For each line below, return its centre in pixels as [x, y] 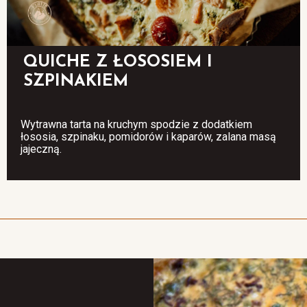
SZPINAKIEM [75, 81]
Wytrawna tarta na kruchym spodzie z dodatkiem [136, 124]
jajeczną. [41, 149]
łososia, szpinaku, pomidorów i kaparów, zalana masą [148, 136]
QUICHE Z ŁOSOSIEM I [118, 62]
